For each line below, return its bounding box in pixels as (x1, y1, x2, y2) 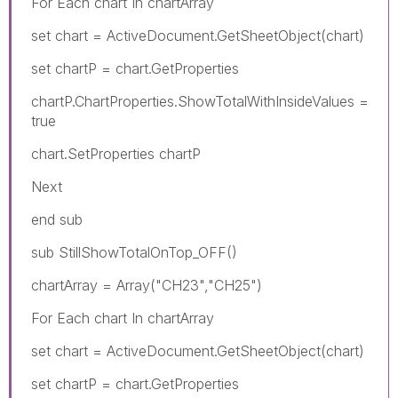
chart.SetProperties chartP (31, 144, 201, 163)
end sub (31, 210, 83, 228)
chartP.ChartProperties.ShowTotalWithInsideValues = (31, 92, 369, 110)
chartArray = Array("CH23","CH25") (31, 275, 262, 294)
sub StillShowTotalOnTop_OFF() (31, 243, 237, 261)
